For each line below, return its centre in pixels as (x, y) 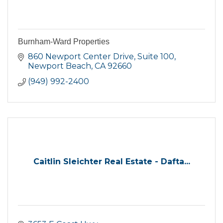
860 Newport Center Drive (81, 57)
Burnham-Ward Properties (64, 42)
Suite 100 (156, 57)
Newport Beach (59, 66)
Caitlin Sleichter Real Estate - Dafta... (111, 162)
